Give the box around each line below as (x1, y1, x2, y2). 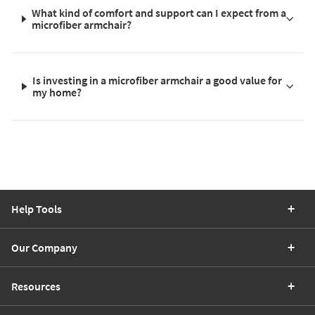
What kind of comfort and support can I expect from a (31, 6, 286, 20)
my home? (32, 85, 82, 100)
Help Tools (11, 202, 62, 217)
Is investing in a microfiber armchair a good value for (32, 73, 283, 88)
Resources (11, 279, 60, 294)
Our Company (11, 240, 77, 255)
